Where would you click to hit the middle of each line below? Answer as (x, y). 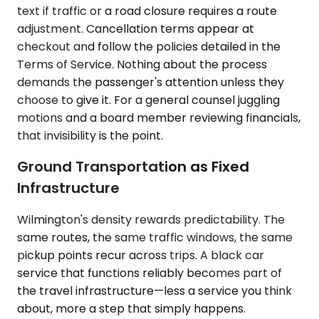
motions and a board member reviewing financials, (159, 117)
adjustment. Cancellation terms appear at (136, 28)
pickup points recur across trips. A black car (141, 255)
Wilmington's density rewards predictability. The (151, 219)
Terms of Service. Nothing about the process (142, 64)
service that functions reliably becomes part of (150, 273)
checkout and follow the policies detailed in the (149, 46)
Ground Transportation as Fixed (133, 167)
